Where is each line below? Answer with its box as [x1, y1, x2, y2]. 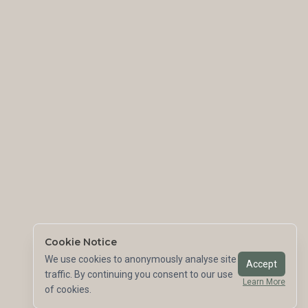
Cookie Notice [45, 236, 117, 248]
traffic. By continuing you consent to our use [45, 269, 233, 280]
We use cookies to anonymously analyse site [45, 254, 236, 265]
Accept [246, 258, 277, 269]
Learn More [243, 277, 285, 287]
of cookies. [45, 284, 91, 295]
